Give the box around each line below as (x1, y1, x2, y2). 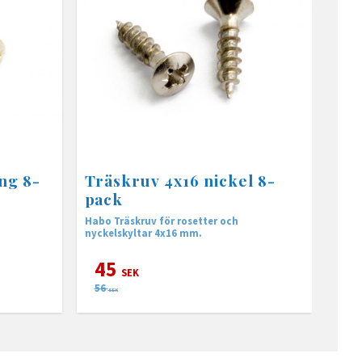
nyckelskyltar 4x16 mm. (84, 226, 202, 240)
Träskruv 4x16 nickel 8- (84, 170, 276, 192)
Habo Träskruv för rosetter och (84, 214, 238, 228)
